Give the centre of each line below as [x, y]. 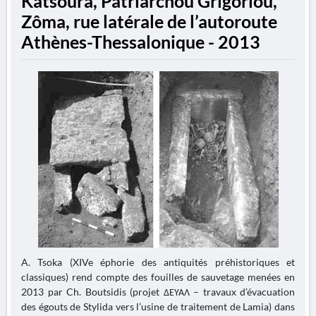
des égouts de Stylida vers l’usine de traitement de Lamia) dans [158, 306]
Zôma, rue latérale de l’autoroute [149, 22]
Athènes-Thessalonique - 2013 [141, 42]
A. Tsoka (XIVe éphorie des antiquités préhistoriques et [158, 262]
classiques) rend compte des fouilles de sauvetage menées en [158, 277]
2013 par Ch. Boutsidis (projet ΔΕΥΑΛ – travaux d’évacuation [158, 292]
